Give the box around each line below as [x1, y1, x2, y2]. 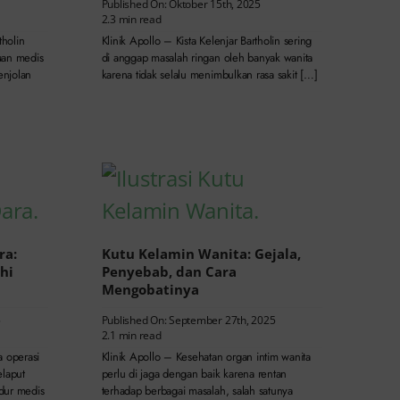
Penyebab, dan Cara [101, 262, 237, 281]
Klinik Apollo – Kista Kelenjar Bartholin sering [101, 32, 312, 50]
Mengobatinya [101, 280, 199, 299]
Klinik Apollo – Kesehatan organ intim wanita [101, 348, 311, 366]
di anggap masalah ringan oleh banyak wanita [101, 49, 313, 67]
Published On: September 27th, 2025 [101, 312, 276, 329]
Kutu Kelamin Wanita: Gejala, [101, 245, 301, 263]
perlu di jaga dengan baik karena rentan [101, 365, 287, 383]
